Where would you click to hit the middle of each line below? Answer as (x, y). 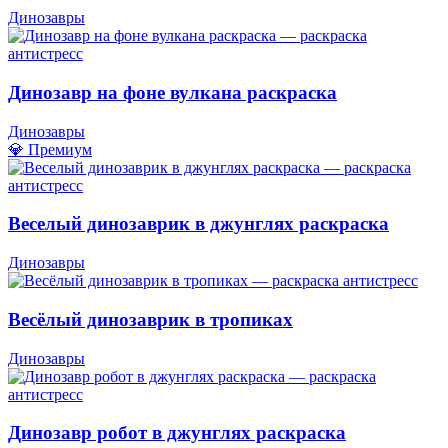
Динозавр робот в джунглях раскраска (177, 433)
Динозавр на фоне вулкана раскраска (172, 92)
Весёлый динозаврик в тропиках (150, 319)
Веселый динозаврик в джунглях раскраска (198, 224)
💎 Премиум (50, 149)
